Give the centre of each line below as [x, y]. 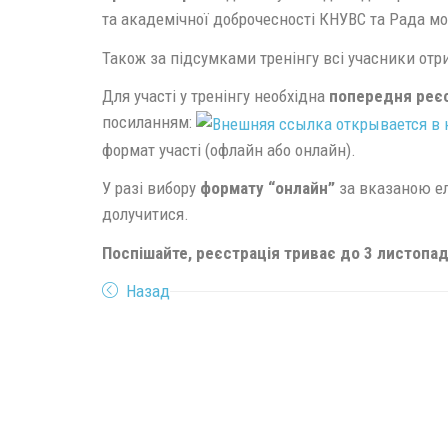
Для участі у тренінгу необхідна [215, 96]
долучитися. [145, 214]
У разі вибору [151, 188]
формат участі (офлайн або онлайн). [229, 149]
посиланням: [149, 122]
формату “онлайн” [267, 188]
